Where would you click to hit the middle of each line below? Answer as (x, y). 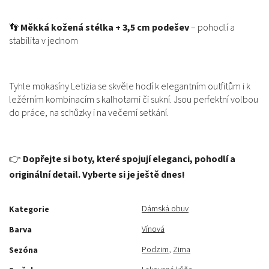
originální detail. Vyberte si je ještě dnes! (97, 175)
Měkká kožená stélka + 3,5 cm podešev (105, 28)
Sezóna (23, 250)
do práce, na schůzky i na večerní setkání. (89, 113)
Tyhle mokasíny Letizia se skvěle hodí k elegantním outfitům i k (130, 86)
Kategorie (29, 210)
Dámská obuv (165, 209)
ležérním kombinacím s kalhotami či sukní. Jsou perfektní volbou (134, 100)
